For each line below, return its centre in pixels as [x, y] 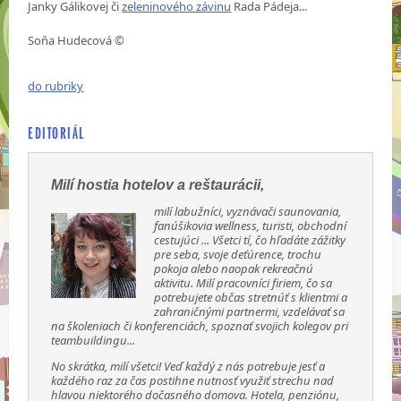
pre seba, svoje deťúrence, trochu [238, 255]
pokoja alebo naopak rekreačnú [234, 269]
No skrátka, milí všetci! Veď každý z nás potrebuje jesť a [188, 367]
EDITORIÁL [56, 132]
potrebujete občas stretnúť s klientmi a [251, 298]
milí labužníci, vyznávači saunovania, [248, 212]
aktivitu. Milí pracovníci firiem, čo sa [243, 283]
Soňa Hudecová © [77, 41]
